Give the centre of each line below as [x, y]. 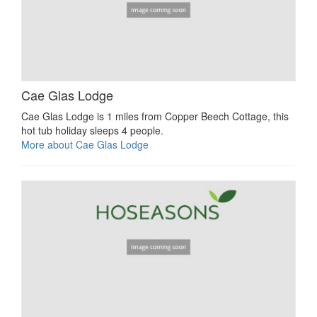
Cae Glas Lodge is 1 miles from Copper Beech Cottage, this [155, 116]
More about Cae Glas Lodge [85, 145]
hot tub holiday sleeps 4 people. [92, 131]
